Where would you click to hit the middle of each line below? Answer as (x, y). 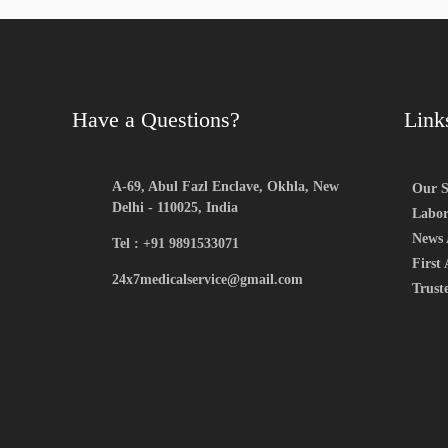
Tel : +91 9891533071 (175, 243)
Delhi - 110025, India (175, 207)
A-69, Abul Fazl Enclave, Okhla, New (225, 186)
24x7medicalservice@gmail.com (207, 279)
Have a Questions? (156, 119)
